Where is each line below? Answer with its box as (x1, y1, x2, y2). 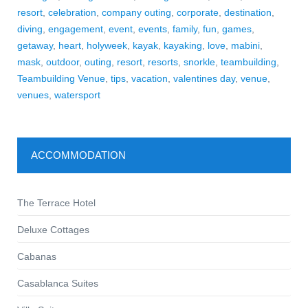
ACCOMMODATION (31, 148, 126, 161)
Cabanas (17, 250, 56, 262)
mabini (231, 39, 260, 51)
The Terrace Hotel (17, 197, 96, 208)
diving (17, 23, 43, 34)
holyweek (87, 39, 127, 51)
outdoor (46, 56, 79, 67)
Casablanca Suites (17, 277, 98, 289)
